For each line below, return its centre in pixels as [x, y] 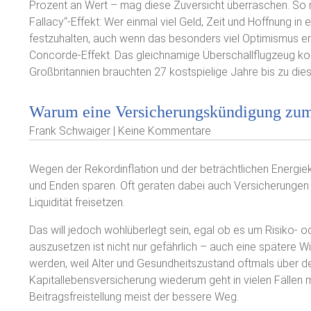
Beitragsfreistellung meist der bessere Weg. [134, 297]
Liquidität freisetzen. [77, 202]
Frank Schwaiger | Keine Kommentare [120, 131]
